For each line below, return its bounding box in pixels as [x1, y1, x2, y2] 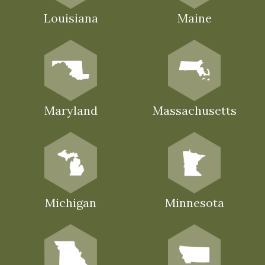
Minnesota [164, 195, 224, 210]
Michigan [45, 195, 96, 210]
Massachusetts [152, 103, 237, 118]
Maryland [44, 103, 98, 118]
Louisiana [43, 11, 98, 26]
